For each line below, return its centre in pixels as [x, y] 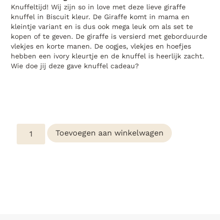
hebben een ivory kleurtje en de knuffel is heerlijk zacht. [108, 56]
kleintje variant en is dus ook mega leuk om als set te [102, 26]
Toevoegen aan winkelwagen [110, 133]
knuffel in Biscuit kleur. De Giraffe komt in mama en [100, 16]
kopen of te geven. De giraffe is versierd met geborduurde [109, 36]
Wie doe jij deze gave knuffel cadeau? [75, 66]
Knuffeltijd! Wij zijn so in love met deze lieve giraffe [98, 7]
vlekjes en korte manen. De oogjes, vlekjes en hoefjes [101, 46]
